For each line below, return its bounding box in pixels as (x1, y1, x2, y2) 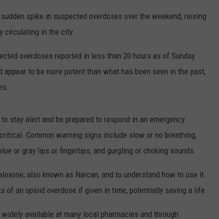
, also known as (23, 169, 75, 179)
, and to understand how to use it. (98, 169, 206, 179)
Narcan (75, 169, 98, 179)
